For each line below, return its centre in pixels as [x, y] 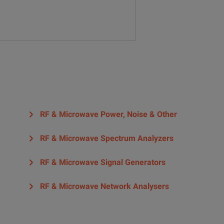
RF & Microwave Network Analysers [104, 186]
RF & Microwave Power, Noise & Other [108, 114]
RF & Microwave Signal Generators [103, 162]
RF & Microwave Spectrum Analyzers [107, 138]
